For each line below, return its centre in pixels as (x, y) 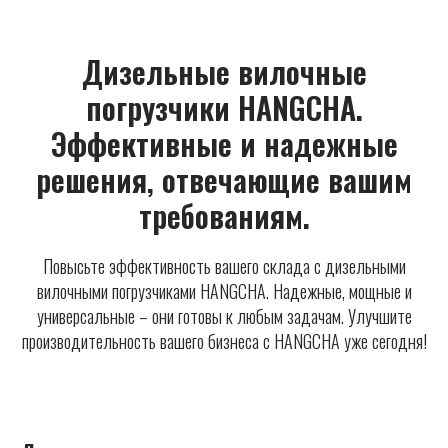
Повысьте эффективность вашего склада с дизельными (224, 266)
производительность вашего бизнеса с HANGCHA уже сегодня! (224, 341)
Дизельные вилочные (224, 72)
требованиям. (224, 216)
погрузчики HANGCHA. (224, 108)
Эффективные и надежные (224, 144)
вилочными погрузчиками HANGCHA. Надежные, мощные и (224, 291)
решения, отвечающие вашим (224, 180)
